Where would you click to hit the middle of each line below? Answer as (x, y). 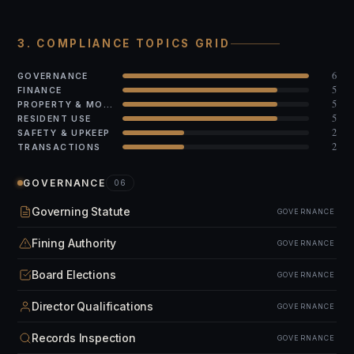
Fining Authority (74, 243)
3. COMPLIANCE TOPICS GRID (124, 43)
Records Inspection (84, 338)
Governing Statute (81, 211)
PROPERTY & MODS (107, 104)
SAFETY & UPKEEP (64, 133)
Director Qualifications (93, 306)
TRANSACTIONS (59, 147)
